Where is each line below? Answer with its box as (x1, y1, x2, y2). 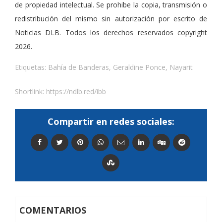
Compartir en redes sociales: (48, 115, 174, 128)
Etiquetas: (15, 62, 48, 72)
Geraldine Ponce (113, 62, 166, 72)
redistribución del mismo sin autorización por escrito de (15, 14, 207, 24)
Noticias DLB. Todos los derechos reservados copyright (15, 28, 207, 38)
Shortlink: (15, 87, 46, 97)
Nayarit (169, 62, 193, 72)
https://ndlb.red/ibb (46, 87, 106, 97)
